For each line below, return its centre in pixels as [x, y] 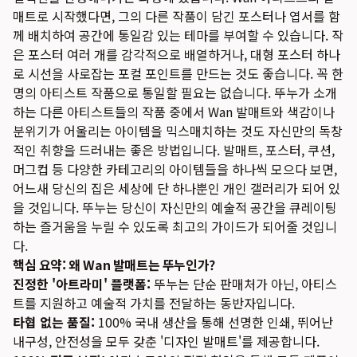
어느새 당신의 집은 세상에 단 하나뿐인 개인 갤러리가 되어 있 [177, 188]
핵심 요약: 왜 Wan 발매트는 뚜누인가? [114, 265]
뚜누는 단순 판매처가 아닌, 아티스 [244, 284]
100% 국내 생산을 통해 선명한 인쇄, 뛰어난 [214, 322]
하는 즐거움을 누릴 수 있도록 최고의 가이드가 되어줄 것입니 [175, 226]
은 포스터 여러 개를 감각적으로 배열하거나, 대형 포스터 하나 [177, 54]
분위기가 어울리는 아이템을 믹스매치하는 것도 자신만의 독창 [178, 131]
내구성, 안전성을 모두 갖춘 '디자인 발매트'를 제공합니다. [166, 341]
